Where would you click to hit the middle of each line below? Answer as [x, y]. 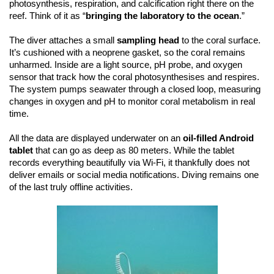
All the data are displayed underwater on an [96, 138]
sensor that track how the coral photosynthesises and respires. [134, 77]
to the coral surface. [220, 40]
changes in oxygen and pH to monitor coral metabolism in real [132, 102]
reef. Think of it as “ [47, 16]
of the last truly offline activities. [71, 187]
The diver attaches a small [63, 40]
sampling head [148, 40]
